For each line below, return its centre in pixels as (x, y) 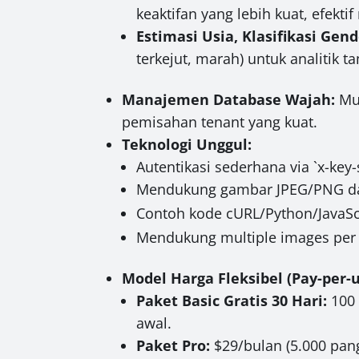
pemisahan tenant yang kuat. (220, 121)
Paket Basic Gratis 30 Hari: (232, 300)
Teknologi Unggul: (187, 144)
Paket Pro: (173, 345)
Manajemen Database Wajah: (229, 99)
